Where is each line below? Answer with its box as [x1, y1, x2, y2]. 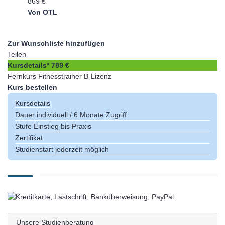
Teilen [8, 50, 26, 58]
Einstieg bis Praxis [34, 122, 91, 130]
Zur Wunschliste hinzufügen [8, 39, 105, 47]
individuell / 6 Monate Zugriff [37, 110, 127, 119]
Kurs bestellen [8, 83, 57, 91]
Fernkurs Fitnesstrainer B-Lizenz [8, 72, 111, 80]
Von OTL [28, 8, 57, 16]
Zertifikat [15, 134, 43, 142]
